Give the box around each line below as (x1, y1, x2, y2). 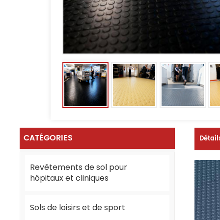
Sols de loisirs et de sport (30, 201, 126, 213)
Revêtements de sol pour (30, 161, 128, 173)
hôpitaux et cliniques (30, 172, 109, 184)
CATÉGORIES (24, 131, 73, 144)
